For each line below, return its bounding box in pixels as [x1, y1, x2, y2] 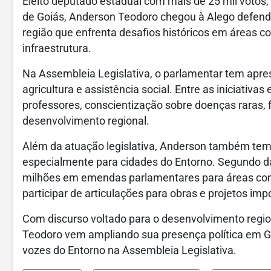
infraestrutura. [22, 42, 91, 55]
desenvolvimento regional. [22, 115, 149, 128]
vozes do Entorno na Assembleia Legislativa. [22, 244, 237, 257]
